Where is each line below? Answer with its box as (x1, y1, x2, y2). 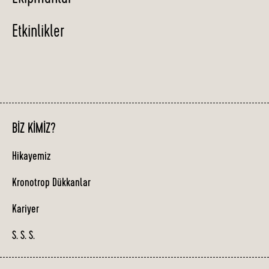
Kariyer (12, 204, 39, 217)
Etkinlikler (12, 24, 64, 43)
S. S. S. (12, 231, 35, 243)
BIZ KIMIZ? (12, 122, 56, 138)
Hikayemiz (12, 151, 50, 164)
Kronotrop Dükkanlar (12, 178, 91, 190)
